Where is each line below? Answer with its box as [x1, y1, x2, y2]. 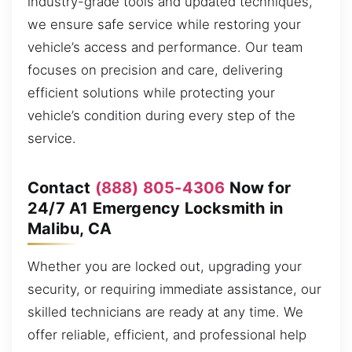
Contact [27, 178, 95, 198]
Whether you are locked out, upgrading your [27, 258, 302, 275]
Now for [225, 178, 291, 198]
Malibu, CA [27, 219, 112, 239]
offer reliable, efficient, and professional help [27, 327, 306, 343]
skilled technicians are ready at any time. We [27, 304, 303, 321]
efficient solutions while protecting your [27, 85, 275, 101]
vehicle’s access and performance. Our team [27, 39, 302, 56]
